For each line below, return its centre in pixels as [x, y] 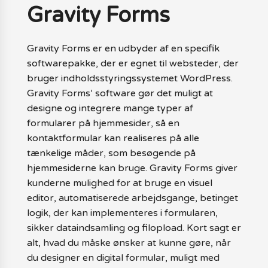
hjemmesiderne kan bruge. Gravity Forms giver [132, 168]
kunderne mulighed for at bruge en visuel [119, 183]
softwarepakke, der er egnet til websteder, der [133, 63]
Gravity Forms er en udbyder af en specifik [123, 48]
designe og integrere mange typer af [110, 108]
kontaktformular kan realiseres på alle [113, 138]
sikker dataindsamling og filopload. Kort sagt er [134, 228]
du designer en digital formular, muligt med [123, 258]
